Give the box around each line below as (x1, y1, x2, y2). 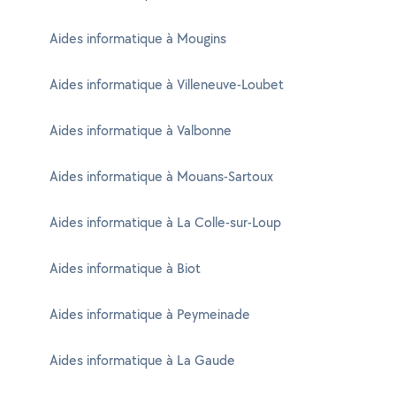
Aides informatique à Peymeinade (49, 305, 250, 324)
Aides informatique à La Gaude (49, 351, 235, 369)
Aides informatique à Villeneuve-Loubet (49, 75, 284, 94)
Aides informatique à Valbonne (49, 121, 232, 140)
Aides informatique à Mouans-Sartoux (49, 167, 273, 186)
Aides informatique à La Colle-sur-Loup (49, 213, 281, 232)
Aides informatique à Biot (49, 259, 201, 278)
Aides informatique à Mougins (49, 29, 226, 48)
